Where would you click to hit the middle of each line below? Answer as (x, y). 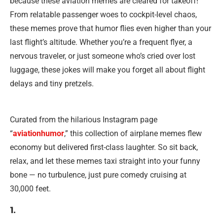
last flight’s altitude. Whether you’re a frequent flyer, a (101, 42)
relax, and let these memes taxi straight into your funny (105, 161)
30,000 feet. (30, 189)
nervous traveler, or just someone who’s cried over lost (103, 56)
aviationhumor (38, 133)
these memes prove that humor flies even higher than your (110, 28)
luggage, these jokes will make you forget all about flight (108, 70)
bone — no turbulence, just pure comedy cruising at (98, 175)
